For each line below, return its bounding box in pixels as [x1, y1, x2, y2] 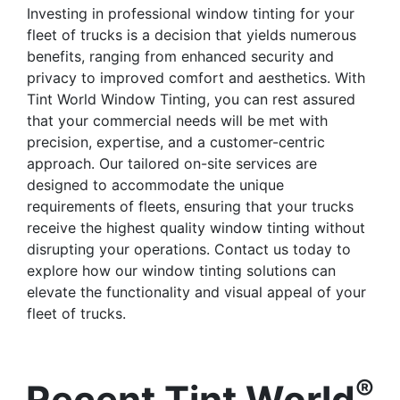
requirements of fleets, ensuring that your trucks [27, 197, 354, 216]
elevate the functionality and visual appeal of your [27, 283, 366, 302]
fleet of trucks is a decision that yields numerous [27, 26, 356, 45]
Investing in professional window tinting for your [27, 4, 354, 23]
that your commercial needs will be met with [27, 112, 328, 130]
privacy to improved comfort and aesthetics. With [27, 69, 365, 87]
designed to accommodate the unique [27, 176, 284, 195]
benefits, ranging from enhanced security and [27, 47, 334, 66]
